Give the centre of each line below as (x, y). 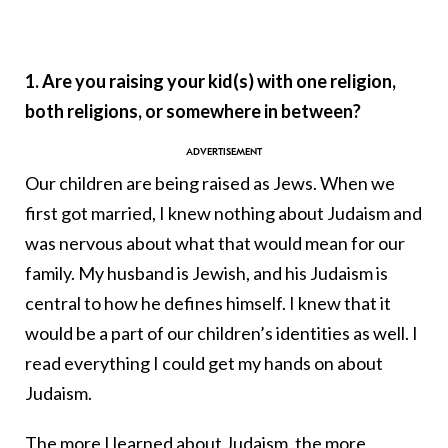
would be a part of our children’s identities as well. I (221, 333)
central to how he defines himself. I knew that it (208, 303)
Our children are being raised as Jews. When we (210, 183)
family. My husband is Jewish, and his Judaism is (206, 273)
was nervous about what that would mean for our (215, 243)
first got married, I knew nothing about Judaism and (223, 213)
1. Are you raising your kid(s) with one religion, (210, 81)
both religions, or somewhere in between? (193, 111)
